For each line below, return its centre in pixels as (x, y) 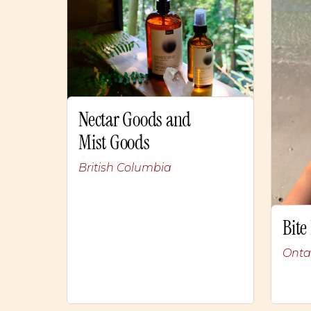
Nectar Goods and (135, 117)
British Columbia (125, 165)
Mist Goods (114, 140)
